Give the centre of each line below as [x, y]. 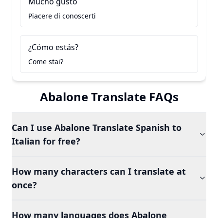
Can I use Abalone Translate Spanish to [97, 127]
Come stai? [46, 62]
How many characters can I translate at [99, 171]
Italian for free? [46, 141]
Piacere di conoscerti [62, 16]
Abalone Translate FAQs [109, 97]
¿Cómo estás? [53, 47]
